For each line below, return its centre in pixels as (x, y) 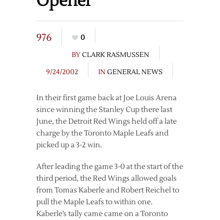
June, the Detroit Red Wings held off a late (107, 122)
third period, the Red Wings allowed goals (107, 179)
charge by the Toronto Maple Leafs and (102, 133)
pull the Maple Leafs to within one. (95, 202)
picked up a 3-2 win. (69, 145)
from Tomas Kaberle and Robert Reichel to (108, 190)
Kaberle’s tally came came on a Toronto (102, 214)
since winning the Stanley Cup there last (104, 110)
